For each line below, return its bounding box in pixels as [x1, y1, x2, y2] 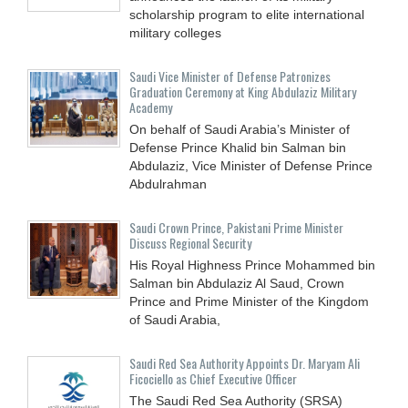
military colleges [129, 25, 221, 40]
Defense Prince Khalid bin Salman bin [129, 139, 346, 155]
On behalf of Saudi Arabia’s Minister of [129, 121, 350, 137]
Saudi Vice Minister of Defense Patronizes [129, 66, 331, 86]
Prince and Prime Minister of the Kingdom [129, 293, 369, 309]
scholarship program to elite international [129, 6, 364, 22]
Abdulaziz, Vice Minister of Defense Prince [129, 158, 372, 173]
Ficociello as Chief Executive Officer [129, 368, 297, 388]
